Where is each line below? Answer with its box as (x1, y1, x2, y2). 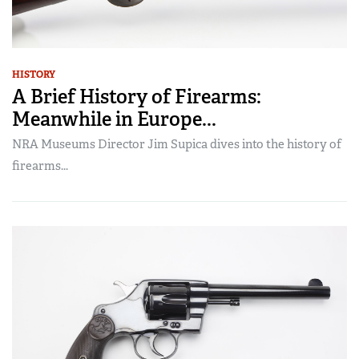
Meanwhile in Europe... (12, 106, 216, 131)
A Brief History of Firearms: (12, 83, 261, 109)
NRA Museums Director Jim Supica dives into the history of (12, 135, 341, 152)
